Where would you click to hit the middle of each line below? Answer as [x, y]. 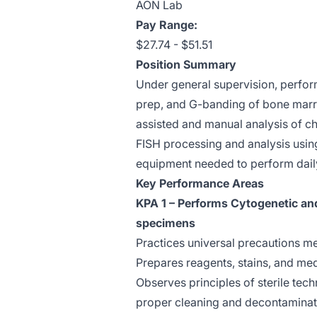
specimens [166, 223]
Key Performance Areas [200, 183]
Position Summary [186, 64]
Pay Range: [167, 25]
